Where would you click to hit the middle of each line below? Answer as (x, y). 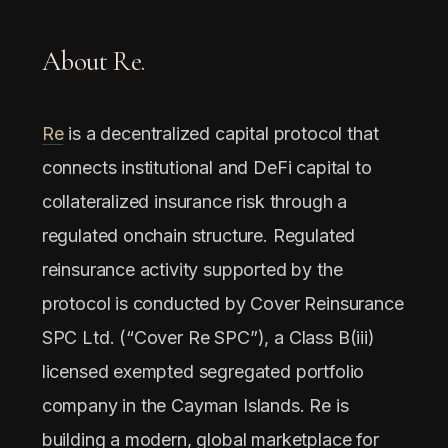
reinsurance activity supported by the (192, 269)
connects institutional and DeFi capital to (206, 167)
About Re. (93, 61)
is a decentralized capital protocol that (221, 133)
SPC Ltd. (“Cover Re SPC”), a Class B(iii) (208, 337)
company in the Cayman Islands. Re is (195, 405)
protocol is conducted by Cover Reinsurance (222, 303)
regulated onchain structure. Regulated (198, 235)
